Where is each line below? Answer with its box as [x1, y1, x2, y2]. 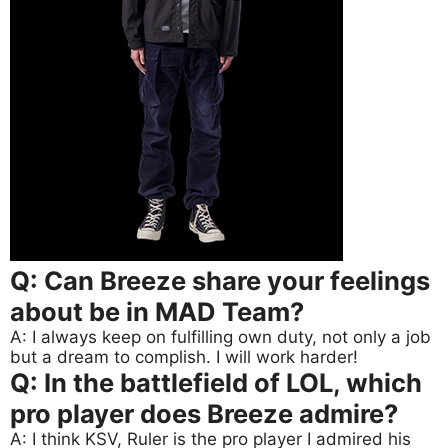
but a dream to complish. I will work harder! [10, 347, 358, 368]
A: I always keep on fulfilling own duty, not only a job [10, 327, 431, 348]
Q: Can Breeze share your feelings [10, 265, 430, 297]
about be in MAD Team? [10, 296, 304, 328]
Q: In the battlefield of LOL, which [10, 367, 422, 399]
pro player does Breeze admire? [10, 398, 398, 430]
